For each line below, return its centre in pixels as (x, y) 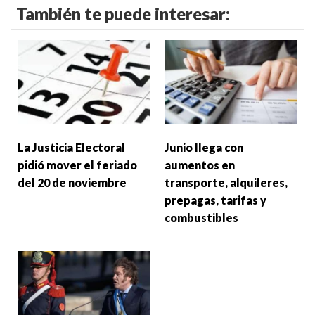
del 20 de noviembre (72, 182)
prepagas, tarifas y (216, 200)
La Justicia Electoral (71, 147)
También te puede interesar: (123, 14)
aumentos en (200, 165)
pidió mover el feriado (77, 165)
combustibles (202, 217)
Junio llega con (204, 147)
